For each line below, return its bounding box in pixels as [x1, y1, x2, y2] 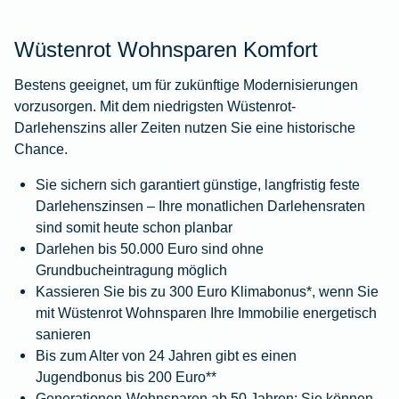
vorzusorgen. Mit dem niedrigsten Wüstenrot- [14, 98, 296, 115]
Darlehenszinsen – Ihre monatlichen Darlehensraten [36, 198, 365, 215]
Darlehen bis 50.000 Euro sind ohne [36, 240, 264, 257]
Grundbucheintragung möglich [36, 262, 227, 279]
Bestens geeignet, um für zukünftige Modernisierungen [14, 77, 358, 94]
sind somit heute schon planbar [36, 219, 232, 236]
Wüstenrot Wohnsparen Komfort [14, 37, 318, 62]
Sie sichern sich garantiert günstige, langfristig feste [36, 176, 360, 193]
